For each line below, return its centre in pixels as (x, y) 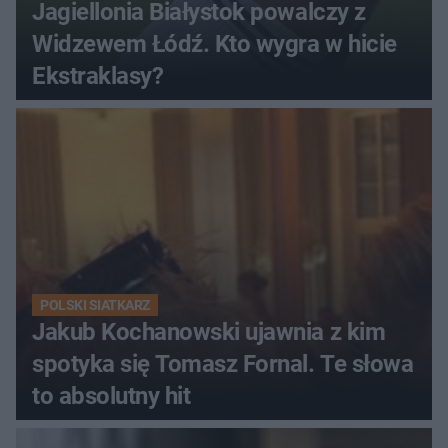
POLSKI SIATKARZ (95, 305)
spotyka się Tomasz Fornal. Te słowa (223, 364)
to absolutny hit (111, 396)
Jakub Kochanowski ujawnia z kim (209, 332)
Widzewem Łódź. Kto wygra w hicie (214, 44)
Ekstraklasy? (98, 76)
